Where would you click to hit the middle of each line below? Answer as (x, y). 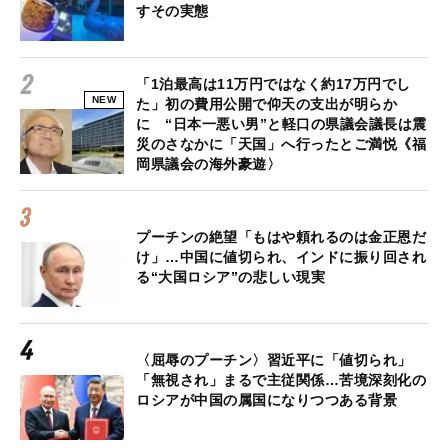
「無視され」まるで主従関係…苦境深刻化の (281, 379)
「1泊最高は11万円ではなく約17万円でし (273, 83)
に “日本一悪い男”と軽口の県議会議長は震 (281, 123)
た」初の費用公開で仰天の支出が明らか (266, 103)
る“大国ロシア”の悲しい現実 (230, 276)
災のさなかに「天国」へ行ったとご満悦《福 (281, 143)
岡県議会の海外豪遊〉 (208, 163)
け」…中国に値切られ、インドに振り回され (281, 256)
